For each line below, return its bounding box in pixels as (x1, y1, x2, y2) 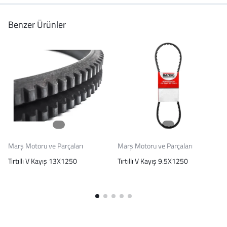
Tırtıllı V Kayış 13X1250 (8, 156, 77, 166)
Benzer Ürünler (8, 18, 66, 31)
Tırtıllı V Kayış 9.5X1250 (118, 156, 188, 166)
